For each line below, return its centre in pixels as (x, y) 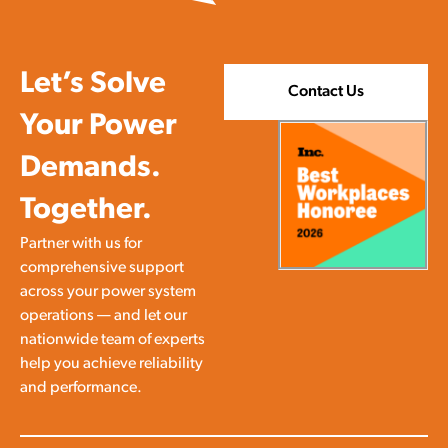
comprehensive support (102, 268)
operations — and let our (103, 316)
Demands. (90, 169)
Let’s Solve (93, 85)
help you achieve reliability (111, 364)
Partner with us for (81, 244)
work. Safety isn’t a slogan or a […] (142, 17)
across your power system (108, 292)
